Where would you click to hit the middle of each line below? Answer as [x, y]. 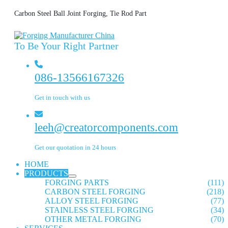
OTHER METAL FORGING [93, 219]
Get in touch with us [62, 97]
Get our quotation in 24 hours [75, 147]
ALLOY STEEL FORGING [92, 201]
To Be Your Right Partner [66, 46]
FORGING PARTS [77, 182]
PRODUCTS [46, 173]
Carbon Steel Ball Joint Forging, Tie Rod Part [80, 13]
